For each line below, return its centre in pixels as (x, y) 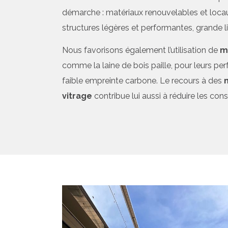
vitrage (77, 96)
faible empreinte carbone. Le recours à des (143, 81)
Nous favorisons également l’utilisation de (141, 50)
